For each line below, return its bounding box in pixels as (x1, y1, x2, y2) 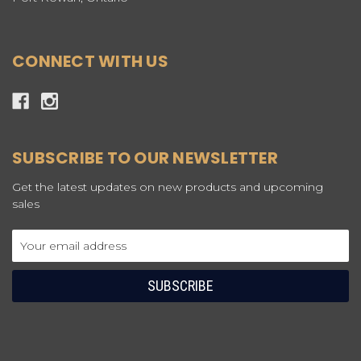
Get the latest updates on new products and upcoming (12, 180, 323, 195)
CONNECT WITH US (12, 50, 168, 73)
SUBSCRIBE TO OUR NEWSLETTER (12, 147, 278, 170)
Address (12, 247, 57, 263)
